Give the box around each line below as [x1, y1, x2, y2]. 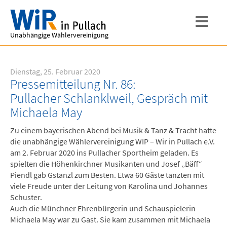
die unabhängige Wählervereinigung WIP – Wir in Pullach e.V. [10, 136, 215, 146]
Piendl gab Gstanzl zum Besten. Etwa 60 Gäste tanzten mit [10, 170, 204, 180]
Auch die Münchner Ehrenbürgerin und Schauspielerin [10, 203, 196, 213]
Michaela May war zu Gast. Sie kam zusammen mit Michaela [10, 214, 210, 224]
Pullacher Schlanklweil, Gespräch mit [10, 90, 208, 106]
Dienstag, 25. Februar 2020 [10, 66, 100, 77]
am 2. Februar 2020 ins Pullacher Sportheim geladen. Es [10, 147, 199, 158]
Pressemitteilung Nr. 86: [10, 76, 136, 92]
